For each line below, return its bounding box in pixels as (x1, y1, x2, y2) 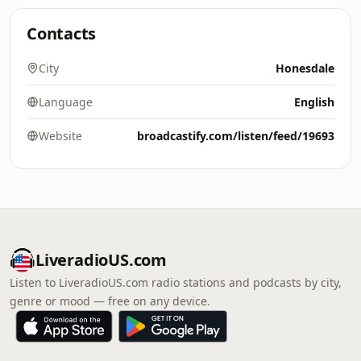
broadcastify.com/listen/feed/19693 (137, 128, 334, 143)
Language (39, 94, 93, 110)
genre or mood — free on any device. (10, 293, 210, 309)
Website (39, 128, 82, 143)
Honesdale (276, 60, 334, 76)
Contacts (27, 23, 97, 44)
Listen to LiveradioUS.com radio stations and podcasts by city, (10, 275, 342, 290)
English (294, 94, 334, 110)
